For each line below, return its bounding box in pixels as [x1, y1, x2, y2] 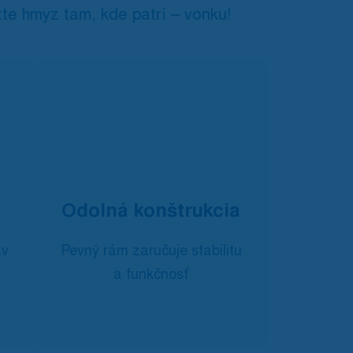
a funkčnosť [113, 264, 189, 284]
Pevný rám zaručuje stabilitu [60, 240, 242, 260]
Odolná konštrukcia [61, 197, 240, 223]
